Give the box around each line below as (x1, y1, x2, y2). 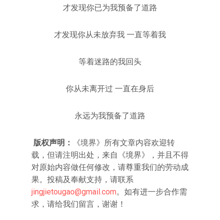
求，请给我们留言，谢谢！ (31, 199, 126, 209)
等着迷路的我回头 (79, 57, 141, 66)
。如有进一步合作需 (116, 187, 187, 196)
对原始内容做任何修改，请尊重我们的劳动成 (31, 163, 189, 172)
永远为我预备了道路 (75, 111, 145, 120)
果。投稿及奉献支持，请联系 (31, 175, 134, 184)
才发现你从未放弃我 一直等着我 (54, 30, 166, 39)
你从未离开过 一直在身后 (66, 84, 154, 93)
